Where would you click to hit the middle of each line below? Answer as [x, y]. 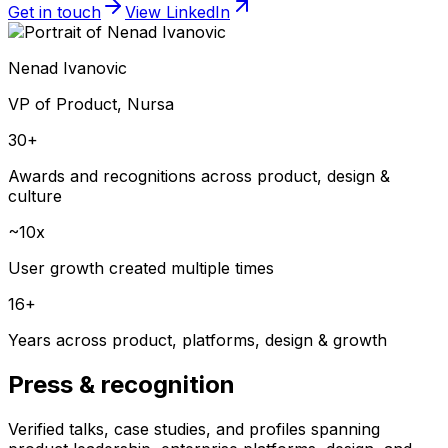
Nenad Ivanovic [67, 67]
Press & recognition [121, 384]
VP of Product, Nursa [91, 103]
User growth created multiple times [141, 267]
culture [35, 195]
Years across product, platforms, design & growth [197, 339]
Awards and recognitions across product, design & [199, 175]
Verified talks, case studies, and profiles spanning [194, 428]
